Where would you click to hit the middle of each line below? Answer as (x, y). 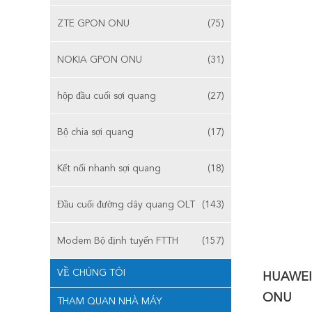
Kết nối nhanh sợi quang (109, 169)
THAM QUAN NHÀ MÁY (109, 302)
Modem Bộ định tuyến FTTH (118, 241)
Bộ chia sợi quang (95, 132)
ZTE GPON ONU (93, 24)
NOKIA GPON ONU (100, 60)
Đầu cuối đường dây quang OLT (126, 205)
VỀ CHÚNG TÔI (91, 273)
